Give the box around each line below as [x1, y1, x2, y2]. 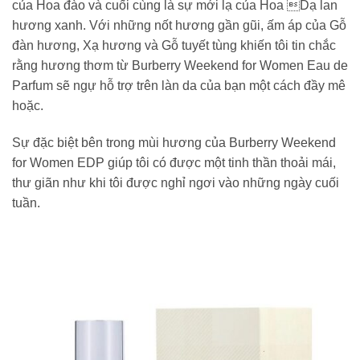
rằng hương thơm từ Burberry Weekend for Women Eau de [12, 59, 348, 73]
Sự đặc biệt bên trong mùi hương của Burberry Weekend [12, 136, 336, 150]
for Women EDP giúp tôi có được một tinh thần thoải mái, [12, 156, 336, 170]
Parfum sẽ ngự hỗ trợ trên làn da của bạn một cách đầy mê [12, 79, 346, 93]
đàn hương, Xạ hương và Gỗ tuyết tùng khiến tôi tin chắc [12, 39, 336, 53]
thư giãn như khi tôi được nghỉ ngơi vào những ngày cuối [12, 176, 339, 190]
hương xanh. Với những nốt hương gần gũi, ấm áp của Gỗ [12, 18, 346, 33]
